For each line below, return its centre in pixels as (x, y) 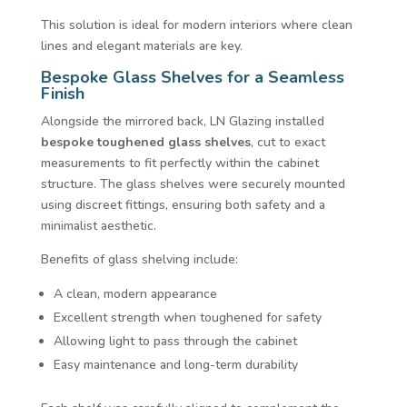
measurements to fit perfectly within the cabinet (179, 163)
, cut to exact (288, 142)
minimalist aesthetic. (98, 225)
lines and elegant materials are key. (141, 45)
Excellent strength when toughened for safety (187, 317)
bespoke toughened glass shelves (145, 142)
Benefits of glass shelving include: (139, 259)
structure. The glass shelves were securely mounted (193, 184)
